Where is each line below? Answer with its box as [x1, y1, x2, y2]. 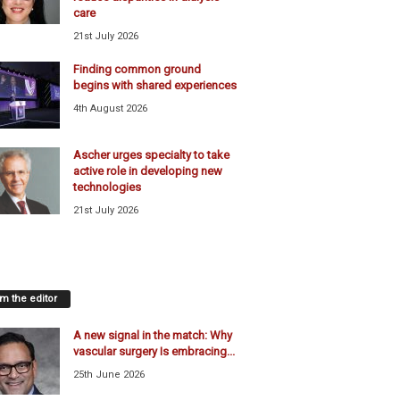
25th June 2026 [72, 369, 145, 381]
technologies [72, 180, 141, 195]
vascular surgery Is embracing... [72, 345, 235, 359]
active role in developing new [72, 164, 222, 179]
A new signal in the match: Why [72, 329, 232, 343]
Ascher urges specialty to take [72, 148, 229, 162]
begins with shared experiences [72, 79, 237, 93]
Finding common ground [72, 62, 201, 77]
